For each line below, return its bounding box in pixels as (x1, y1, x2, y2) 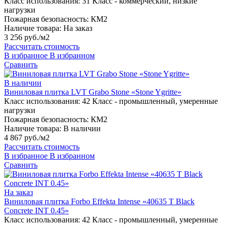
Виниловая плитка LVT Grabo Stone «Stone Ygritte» (4, 88, 181, 97)
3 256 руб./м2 (4, 33, 50, 42)
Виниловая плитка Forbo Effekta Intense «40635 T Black (4, 197, 195, 206)
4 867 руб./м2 (4, 133, 50, 142)
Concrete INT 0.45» (4, 206, 69, 215)
